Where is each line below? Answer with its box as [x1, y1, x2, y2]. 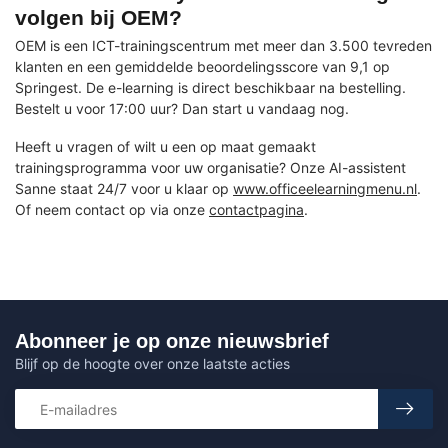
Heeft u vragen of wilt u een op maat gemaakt [15, 138, 316, 156]
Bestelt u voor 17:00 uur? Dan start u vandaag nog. [15, 100, 349, 118]
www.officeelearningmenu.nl [233, 180, 417, 198]
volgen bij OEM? [15, 6, 182, 30]
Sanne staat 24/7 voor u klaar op [15, 180, 233, 198]
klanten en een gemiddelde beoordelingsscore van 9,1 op [15, 58, 390, 76]
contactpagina [209, 201, 304, 219]
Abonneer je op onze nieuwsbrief [15, 330, 329, 353]
